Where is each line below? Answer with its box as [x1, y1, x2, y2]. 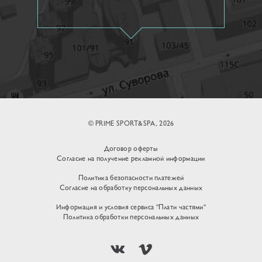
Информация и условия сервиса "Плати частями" [56, 204, 206, 211]
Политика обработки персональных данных [63, 214, 199, 221]
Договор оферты [104, 146, 158, 153]
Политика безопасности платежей [78, 175, 184, 182]
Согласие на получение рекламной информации [57, 156, 205, 163]
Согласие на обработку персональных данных [59, 185, 203, 192]
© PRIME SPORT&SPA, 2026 [88, 120, 174, 127]
